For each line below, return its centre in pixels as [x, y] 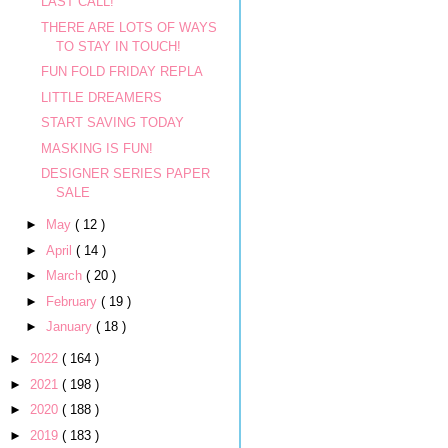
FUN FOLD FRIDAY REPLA [122, 71]
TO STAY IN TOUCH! [119, 46]
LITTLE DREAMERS [102, 97]
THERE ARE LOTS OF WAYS [129, 27]
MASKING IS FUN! [97, 148]
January [70, 326]
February [73, 301]
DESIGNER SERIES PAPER [126, 173]
